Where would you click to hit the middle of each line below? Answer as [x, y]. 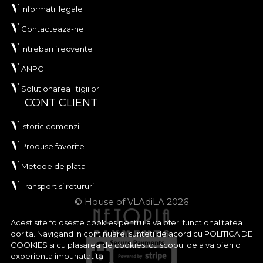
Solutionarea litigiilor [60, 89]
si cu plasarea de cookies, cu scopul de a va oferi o [144, 245]
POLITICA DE [228, 234]
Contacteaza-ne [53, 29]
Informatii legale [52, 9]
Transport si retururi [58, 186]
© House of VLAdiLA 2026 [131, 202]
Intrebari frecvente [57, 49]
